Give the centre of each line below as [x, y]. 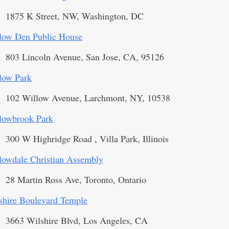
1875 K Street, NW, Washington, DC [75, 16]
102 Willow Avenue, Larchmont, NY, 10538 [88, 98]
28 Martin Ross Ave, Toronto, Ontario [76, 179]
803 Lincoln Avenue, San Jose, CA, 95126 [85, 57]
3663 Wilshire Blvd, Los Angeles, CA [77, 220]
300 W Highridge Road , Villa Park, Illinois [87, 139]
